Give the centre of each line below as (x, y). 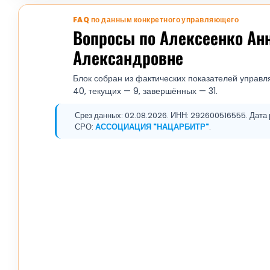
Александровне (128, 57)
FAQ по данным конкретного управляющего (156, 19)
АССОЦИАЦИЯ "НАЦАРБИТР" (152, 127)
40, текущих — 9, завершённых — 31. (145, 91)
